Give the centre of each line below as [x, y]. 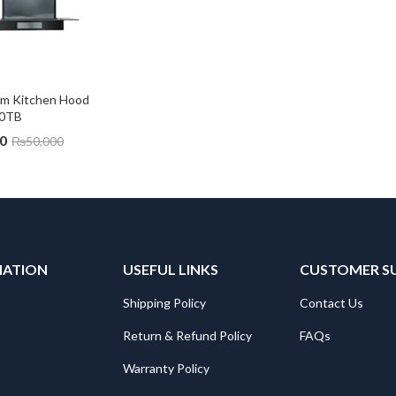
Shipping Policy [164, 303]
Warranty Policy [166, 368]
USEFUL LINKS [171, 269]
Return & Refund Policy [187, 335]
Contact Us [331, 303]
